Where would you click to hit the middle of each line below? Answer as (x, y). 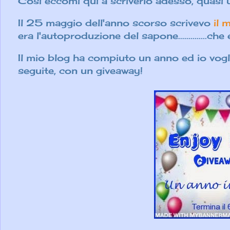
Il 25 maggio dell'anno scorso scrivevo (116, 23)
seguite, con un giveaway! (80, 71)
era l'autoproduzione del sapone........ (106, 36)
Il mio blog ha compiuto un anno (98, 58)
